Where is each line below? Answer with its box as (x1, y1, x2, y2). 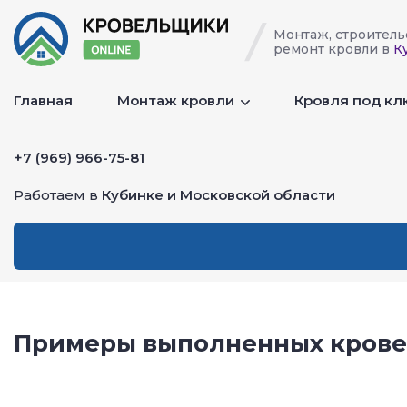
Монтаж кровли (116, 91, 238, 109)
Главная (14, 91, 73, 109)
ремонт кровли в (273, 40, 393, 57)
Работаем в (14, 186, 102, 203)
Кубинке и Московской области (102, 186, 335, 203)
